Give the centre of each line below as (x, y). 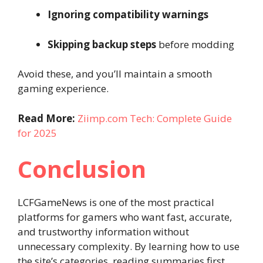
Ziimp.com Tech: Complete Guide (155, 118)
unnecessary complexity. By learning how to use (129, 246)
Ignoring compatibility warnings (128, 14)
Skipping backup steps (102, 44)
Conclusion (85, 169)
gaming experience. (63, 88)
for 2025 (37, 133)
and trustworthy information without (103, 232)
